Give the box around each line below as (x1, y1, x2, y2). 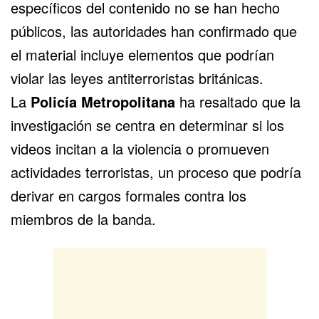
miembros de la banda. (11, 209, 156, 230)
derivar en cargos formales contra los (11, 185, 246, 206)
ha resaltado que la (175, 91, 300, 113)
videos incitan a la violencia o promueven (11, 138, 269, 159)
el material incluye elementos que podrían (11, 44, 274, 66)
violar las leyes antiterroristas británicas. (11, 68, 263, 89)
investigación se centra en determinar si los (11, 115, 284, 136)
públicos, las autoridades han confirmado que (11, 21, 297, 42)
